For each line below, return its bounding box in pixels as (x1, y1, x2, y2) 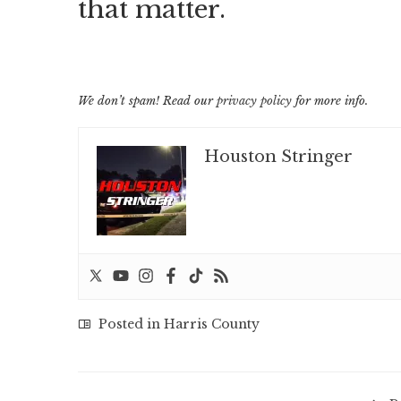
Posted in (95, 316, 164, 333)
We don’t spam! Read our (78, 93, 217, 109)
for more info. (292, 93, 368, 109)
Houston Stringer (204, 147, 353, 167)
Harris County (164, 316, 260, 333)
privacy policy (217, 93, 292, 109)
